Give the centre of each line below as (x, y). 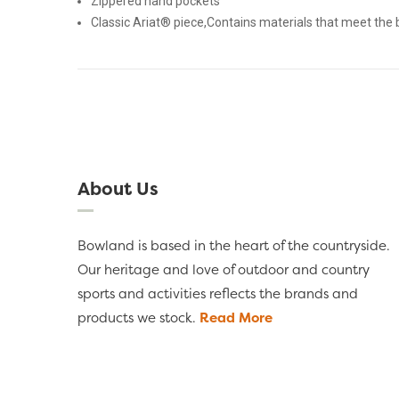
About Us (118, 189)
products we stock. (138, 318)
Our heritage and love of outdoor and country (224, 270)
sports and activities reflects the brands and (218, 294)
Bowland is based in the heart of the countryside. (234, 246)
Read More (236, 318)
